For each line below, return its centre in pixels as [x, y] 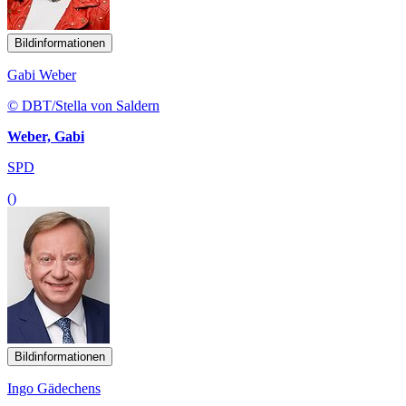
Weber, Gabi [46, 136]
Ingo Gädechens [54, 388]
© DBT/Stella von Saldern [83, 105]
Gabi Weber [42, 74]
